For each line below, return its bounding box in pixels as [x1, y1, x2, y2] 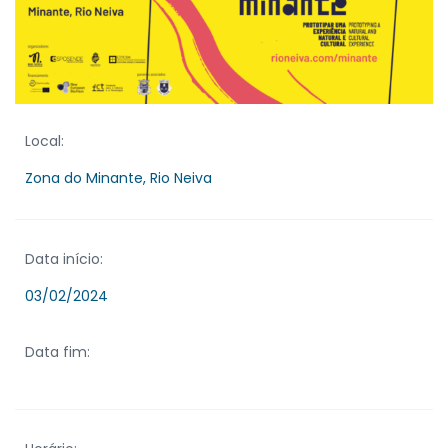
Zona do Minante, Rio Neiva [25, 167, 212, 188]
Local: [25, 130, 64, 151]
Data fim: [25, 341, 90, 362]
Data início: [25, 248, 103, 269]
